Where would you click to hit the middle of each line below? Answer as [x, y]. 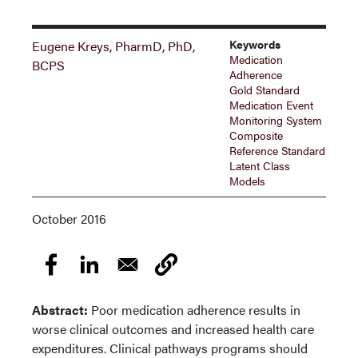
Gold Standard [265, 89]
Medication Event [272, 105]
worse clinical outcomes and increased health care [173, 329]
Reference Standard [278, 150]
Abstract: [62, 310]
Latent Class [260, 165]
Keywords [255, 44]
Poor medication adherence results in [196, 310]
